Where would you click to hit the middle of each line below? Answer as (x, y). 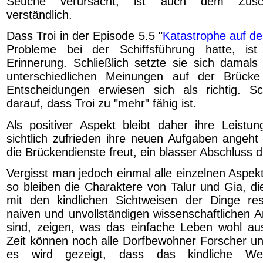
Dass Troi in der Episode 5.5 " (85, 36)
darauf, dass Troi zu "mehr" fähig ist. (102, 104)
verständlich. (39, 14)
